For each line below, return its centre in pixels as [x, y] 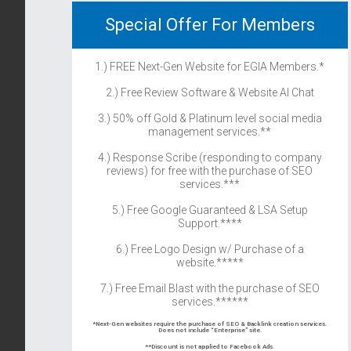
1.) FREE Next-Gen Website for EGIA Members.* [210, 66]
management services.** [210, 131]
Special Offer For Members [210, 24]
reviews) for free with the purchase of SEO [210, 170]
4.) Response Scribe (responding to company [210, 157]
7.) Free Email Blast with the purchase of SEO [210, 288]
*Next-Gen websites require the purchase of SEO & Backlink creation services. [210, 324]
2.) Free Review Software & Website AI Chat [210, 92]
